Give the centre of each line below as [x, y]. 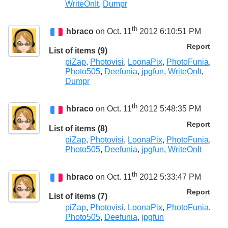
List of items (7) [78, 196]
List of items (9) [78, 51]
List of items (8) [78, 128]
